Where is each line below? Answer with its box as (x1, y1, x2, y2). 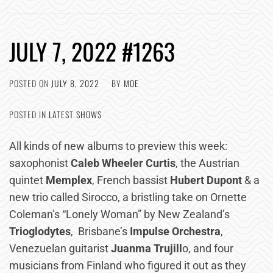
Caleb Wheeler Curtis (71, 157, 175, 169)
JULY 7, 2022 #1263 (9, 34, 175, 68)
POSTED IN (9, 108, 49, 121)
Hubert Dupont (170, 174, 242, 186)
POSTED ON (9, 77, 51, 90)
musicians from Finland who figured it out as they (9, 259, 246, 272)
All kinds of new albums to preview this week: (9, 140, 227, 152)
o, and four (182, 242, 233, 255)
